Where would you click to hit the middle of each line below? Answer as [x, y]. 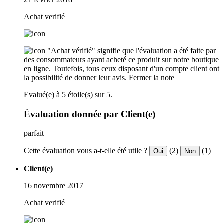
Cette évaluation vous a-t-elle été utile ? [86, 151]
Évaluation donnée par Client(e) [90, 114]
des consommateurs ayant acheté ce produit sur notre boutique [121, 59]
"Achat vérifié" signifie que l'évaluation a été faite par [132, 50]
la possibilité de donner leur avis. [75, 77]
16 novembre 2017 [54, 186]
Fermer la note [152, 77]
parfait [34, 133]
